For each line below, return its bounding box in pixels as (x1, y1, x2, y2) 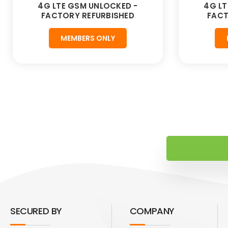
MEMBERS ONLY (61, 33, 115, 44)
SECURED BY (10, 205, 62, 218)
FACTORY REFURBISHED (41, 10, 134, 21)
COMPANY (129, 205, 175, 218)
